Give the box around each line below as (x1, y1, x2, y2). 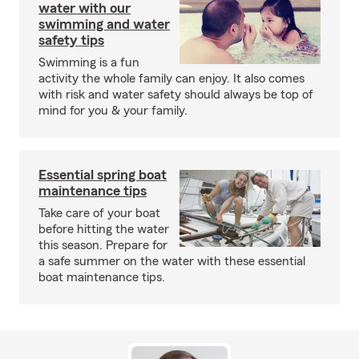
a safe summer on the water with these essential (38, 255, 305, 268)
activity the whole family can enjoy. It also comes (38, 72, 305, 85)
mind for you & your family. (38, 104, 188, 117)
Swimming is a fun (38, 56, 139, 69)
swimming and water (38, 17, 170, 31)
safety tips (38, 33, 104, 47)
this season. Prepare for (38, 239, 167, 252)
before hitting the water (38, 223, 169, 236)
